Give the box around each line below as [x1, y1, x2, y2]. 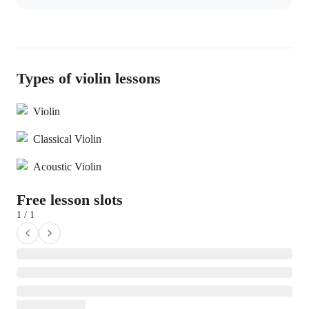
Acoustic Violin [33, 161, 101, 172]
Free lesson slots [17, 191, 123, 208]
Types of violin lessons [17, 70, 161, 87]
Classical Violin [33, 133, 101, 145]
